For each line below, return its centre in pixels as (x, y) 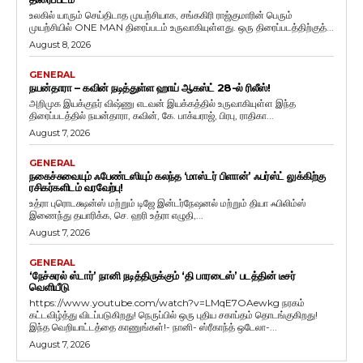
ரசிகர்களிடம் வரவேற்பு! (76, 188)
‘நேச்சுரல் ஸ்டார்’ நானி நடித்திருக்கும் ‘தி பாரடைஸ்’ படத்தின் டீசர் (162, 276)
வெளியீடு (49, 287)
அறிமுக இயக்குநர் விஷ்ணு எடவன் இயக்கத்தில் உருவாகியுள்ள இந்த (162, 104)
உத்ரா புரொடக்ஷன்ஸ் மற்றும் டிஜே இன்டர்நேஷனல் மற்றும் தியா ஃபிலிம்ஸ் (168, 203)
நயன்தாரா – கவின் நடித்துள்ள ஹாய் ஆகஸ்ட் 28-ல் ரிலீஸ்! (149, 88)
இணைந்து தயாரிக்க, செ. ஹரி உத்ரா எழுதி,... (116, 216)
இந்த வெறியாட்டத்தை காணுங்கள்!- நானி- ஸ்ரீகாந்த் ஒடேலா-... (153, 327)
